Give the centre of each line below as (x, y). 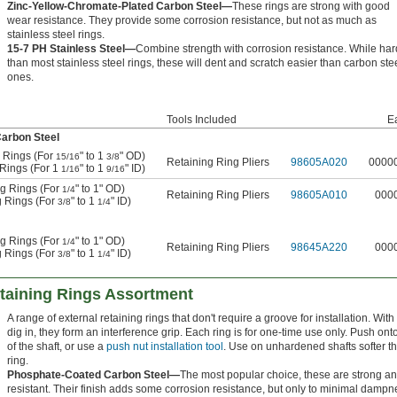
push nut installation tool (165, 347)
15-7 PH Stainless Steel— (71, 49)
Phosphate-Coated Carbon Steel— (93, 375)
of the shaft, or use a (57, 347)
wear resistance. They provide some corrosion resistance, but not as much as (192, 21)
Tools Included (202, 120)
